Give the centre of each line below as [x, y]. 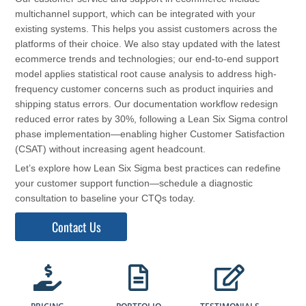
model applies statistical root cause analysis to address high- [146, 74]
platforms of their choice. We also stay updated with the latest [148, 44]
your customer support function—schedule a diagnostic [134, 183]
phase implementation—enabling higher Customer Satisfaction [150, 134]
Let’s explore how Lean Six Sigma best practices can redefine [148, 168]
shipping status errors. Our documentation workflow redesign [147, 104]
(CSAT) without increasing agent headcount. [111, 149]
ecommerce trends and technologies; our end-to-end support [147, 59]
